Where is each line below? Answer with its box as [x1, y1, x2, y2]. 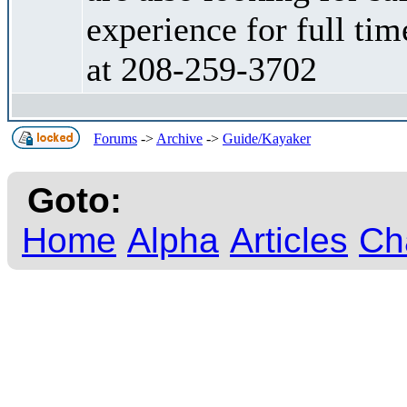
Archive [156, 130, 203, 146]
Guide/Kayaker [223, 130, 311, 146]
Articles [230, 220, 348, 260]
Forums [94, 130, 137, 146]
